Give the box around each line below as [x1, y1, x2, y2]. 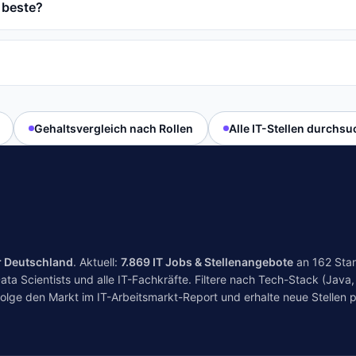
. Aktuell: [73, 255, 121, 269]
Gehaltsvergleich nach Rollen [33, 122, 193, 135]
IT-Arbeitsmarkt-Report [97, 290, 218, 304]
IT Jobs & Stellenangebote [150, 255, 293, 269]
